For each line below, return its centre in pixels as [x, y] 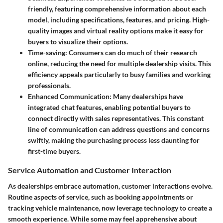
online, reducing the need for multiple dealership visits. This [119, 64]
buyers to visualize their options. [78, 42]
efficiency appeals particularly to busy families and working [119, 75]
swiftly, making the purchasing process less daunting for [114, 140]
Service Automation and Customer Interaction [90, 170]
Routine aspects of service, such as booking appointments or [101, 197]
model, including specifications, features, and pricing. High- [119, 20]
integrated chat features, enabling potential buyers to [109, 108]
